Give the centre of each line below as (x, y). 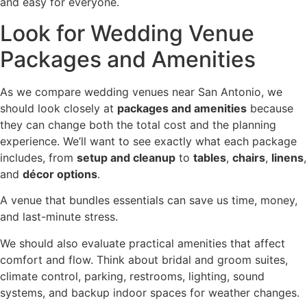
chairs (249, 157)
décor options (60, 174)
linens (287, 157)
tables (210, 157)
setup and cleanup (126, 157)
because (270, 108)
